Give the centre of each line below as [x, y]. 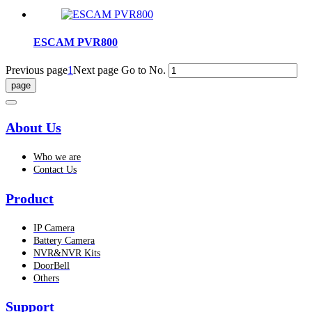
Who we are [57, 157]
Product [30, 198]
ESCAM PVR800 [76, 42]
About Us [33, 128]
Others [46, 278]
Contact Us [55, 170]
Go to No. [143, 70]
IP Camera [54, 228]
